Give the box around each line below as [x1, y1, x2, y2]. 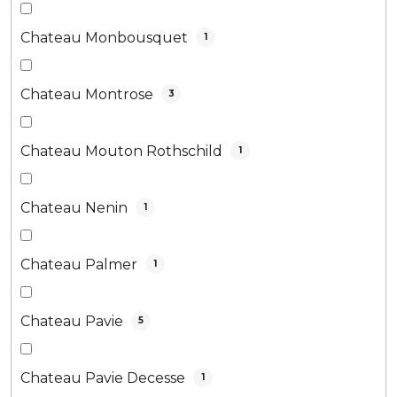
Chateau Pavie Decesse [20, 369, 189, 386]
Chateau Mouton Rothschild [20, 142, 226, 160]
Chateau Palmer [20, 255, 141, 273]
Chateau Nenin [20, 198, 131, 216]
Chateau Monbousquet [20, 28, 191, 46]
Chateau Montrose [20, 85, 157, 103]
